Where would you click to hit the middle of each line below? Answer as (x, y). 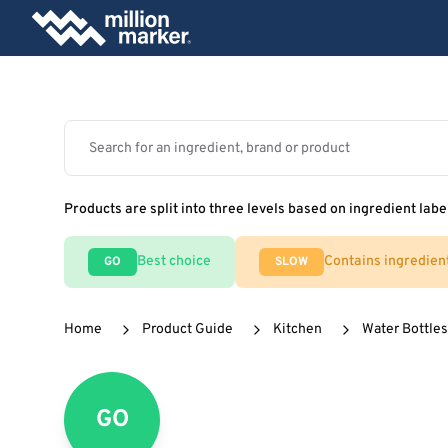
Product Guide (187, 329)
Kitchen (297, 329)
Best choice (174, 261)
